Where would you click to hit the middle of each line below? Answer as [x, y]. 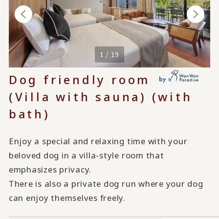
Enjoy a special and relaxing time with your [98, 141]
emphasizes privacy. [50, 169]
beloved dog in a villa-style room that [86, 155]
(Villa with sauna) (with [100, 96]
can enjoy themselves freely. [67, 197]
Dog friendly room [79, 79]
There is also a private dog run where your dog [106, 183]
